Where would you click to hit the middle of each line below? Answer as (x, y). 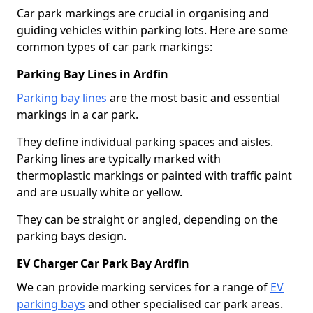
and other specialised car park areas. (184, 304)
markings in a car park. (78, 114)
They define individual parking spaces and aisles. (145, 141)
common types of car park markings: (115, 46)
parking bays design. (72, 236)
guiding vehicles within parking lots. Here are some (152, 30)
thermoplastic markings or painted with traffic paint (154, 175)
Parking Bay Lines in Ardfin (93, 74)
